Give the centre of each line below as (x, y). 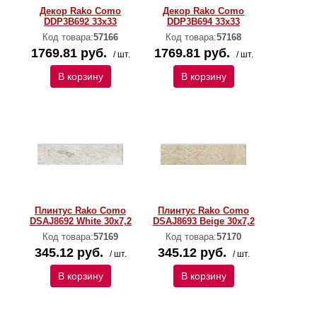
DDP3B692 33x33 (80, 22)
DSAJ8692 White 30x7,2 (80, 221)
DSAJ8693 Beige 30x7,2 (203, 221)
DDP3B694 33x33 (203, 22)
